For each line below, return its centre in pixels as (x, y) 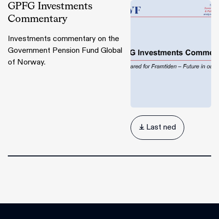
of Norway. (27, 62)
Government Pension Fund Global (65, 50)
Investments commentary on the (64, 39)
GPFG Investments (50, 6)
